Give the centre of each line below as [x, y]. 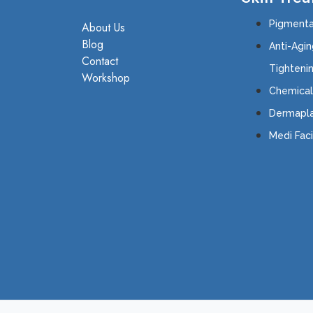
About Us [103, 27]
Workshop [106, 78]
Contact [100, 61]
